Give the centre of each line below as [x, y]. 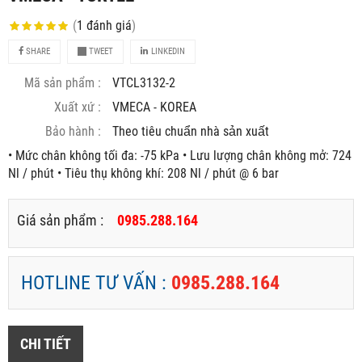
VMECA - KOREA [154, 107]
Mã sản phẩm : [63, 83]
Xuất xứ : [78, 107]
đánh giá [109, 26]
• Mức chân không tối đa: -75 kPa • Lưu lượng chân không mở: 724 [180, 156]
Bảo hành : [73, 132]
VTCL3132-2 [144, 83]
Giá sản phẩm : [60, 221]
